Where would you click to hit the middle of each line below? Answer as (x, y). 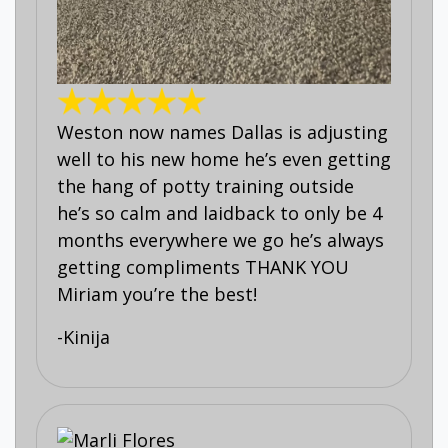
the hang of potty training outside (205, 186)
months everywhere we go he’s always (220, 240)
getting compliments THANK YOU (203, 267)
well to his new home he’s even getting (224, 159)
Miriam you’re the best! (157, 294)
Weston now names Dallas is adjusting (222, 132)
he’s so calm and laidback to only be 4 (219, 213)
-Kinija (83, 337)
